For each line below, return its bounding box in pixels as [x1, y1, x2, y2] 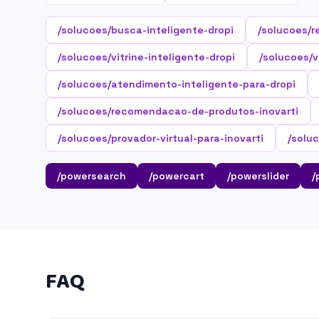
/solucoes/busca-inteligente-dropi [58, 23, 234, 36]
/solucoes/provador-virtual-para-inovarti [58, 132, 263, 145]
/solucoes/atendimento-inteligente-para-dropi [58, 78, 296, 90]
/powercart [149, 169, 204, 182]
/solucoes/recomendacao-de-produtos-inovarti [58, 105, 298, 117]
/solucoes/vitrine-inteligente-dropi [58, 51, 235, 63]
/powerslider [227, 169, 289, 182]
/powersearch [57, 169, 126, 182]
